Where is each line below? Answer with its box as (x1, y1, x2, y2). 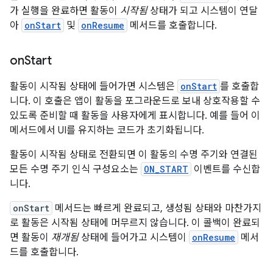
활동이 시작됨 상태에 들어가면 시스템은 (10, 80, 177, 93)
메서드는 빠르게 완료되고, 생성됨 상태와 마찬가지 (52, 202, 261, 214)
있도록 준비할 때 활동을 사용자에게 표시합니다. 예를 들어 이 (10, 109, 260, 122)
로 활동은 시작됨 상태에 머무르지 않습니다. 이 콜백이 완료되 (10, 216, 260, 229)
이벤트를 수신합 (191, 163, 260, 175)
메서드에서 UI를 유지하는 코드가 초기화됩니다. (10, 124, 204, 136)
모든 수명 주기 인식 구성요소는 (10, 163, 141, 175)
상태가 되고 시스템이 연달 (147, 4, 258, 17)
